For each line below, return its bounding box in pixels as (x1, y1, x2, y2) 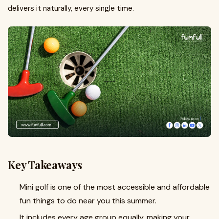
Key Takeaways (8, 157, 83, 172)
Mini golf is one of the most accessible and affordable (20, 181, 210, 192)
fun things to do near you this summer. (20, 195, 156, 206)
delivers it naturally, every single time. (8, 3, 134, 14)
